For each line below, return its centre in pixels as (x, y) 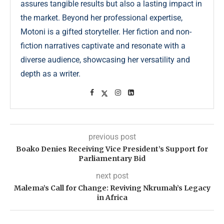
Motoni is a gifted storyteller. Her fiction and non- (106, 32)
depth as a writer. (50, 74)
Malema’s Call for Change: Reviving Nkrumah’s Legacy (112, 188)
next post (112, 176)
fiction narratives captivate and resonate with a (103, 46)
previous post (112, 137)
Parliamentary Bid (112, 159)
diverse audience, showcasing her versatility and (105, 60)
